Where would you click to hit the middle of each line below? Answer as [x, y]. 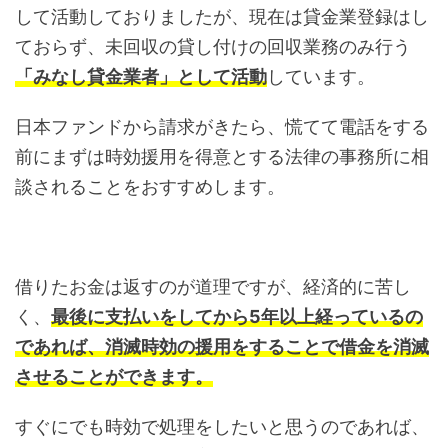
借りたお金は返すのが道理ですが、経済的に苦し [213, 286]
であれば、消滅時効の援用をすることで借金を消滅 [222, 346]
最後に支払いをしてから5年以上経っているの [237, 316]
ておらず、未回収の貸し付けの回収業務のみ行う [213, 46]
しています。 [321, 76]
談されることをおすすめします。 [150, 186]
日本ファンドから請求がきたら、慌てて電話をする [222, 126]
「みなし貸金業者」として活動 [141, 76]
